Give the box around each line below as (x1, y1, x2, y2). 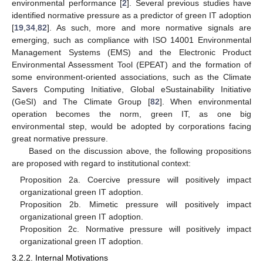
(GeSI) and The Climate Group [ (12, 96, 150, 106)
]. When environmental (159, 96, 252, 106)
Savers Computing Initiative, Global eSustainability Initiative (12, 84, 251, 94)
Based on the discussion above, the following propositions (28, 146, 251, 156)
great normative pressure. (12, 133, 108, 143)
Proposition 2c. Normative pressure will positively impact (20, 224, 251, 234)
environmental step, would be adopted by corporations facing (12, 121, 251, 131)
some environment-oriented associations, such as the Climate (12, 72, 251, 82)
